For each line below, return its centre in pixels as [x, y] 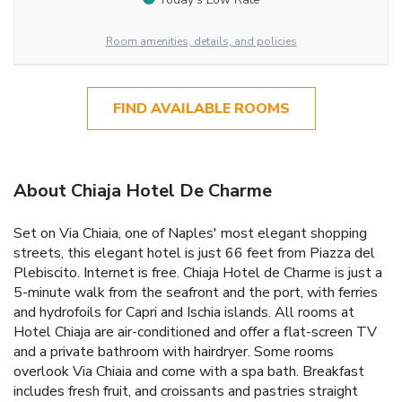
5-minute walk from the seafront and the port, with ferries [196, 293]
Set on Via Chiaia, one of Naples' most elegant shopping [190, 234]
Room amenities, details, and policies [201, 41]
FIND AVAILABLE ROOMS [201, 109]
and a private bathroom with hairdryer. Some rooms [174, 352]
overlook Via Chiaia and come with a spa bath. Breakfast [189, 372]
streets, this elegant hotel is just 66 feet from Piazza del [194, 253]
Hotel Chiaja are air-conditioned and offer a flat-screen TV [195, 332]
